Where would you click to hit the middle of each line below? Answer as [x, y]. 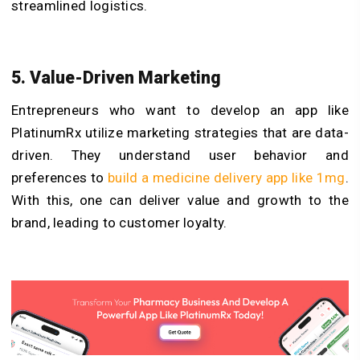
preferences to [59, 178]
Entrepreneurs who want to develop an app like [180, 110]
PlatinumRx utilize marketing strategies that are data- [180, 133]
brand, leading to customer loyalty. [121, 223]
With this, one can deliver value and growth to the [180, 200]
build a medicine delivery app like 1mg [226, 178]
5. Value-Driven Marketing [116, 78]
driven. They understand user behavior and [180, 155]
